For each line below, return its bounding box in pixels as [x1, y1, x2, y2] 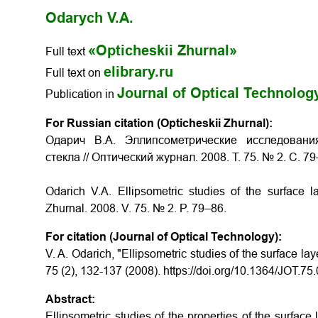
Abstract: [45, 293, 95, 305]
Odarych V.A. [45, 10, 133, 26]
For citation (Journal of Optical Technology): [45, 231, 282, 243]
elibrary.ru [104, 64, 173, 79]
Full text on [45, 67, 104, 79]
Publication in [45, 88, 117, 100]
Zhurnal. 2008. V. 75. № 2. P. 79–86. [45, 202, 226, 214]
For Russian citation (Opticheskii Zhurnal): [45, 117, 273, 129]
